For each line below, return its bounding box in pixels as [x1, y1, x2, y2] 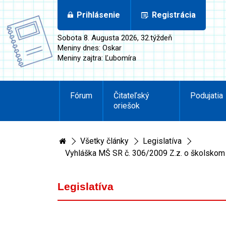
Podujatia [190, 91, 223, 100]
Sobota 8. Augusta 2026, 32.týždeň [58, 33, 172, 42]
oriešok [114, 101, 140, 110]
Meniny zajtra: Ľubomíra [58, 53, 136, 63]
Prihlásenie [77, 10, 120, 20]
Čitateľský [114, 91, 149, 100]
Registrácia [152, 10, 196, 20]
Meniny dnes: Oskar [58, 43, 122, 52]
